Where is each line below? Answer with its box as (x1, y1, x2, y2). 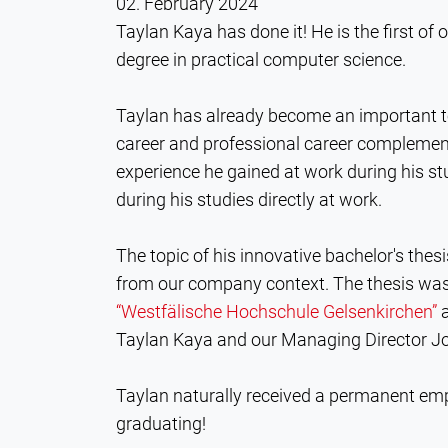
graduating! (115, 413, 218, 435)
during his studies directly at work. (115, 189, 382, 211)
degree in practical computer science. (115, 49, 418, 71)
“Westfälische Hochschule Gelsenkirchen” (115, 301, 437, 323)
